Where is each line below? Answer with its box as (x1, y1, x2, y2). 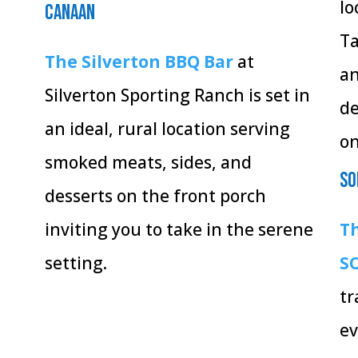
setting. (44, 252, 107, 275)
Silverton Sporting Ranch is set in (44, 84, 310, 107)
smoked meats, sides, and (44, 151, 252, 174)
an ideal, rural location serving (44, 117, 290, 141)
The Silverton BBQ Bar (44, 50, 233, 74)
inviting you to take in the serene (44, 218, 313, 241)
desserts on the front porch (44, 185, 266, 208)
